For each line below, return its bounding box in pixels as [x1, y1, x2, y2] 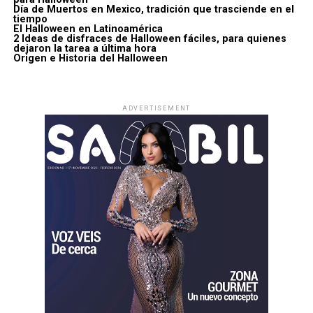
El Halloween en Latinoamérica [13, 23, 163, 35]
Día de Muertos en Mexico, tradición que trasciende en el [13, 3, 294, 15]
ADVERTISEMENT [122, 105, 191, 112]
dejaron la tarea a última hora [13, 43, 156, 54]
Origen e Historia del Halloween [13, 52, 168, 64]
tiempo [13, 13, 48, 25]
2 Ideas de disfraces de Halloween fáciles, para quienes [13, 33, 286, 45]
